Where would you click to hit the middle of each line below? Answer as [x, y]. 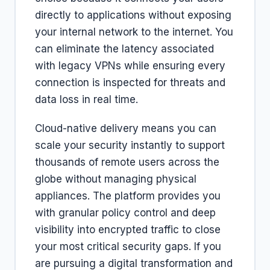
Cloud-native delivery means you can [126, 128]
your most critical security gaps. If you [128, 246]
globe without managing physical [116, 179]
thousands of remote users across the [127, 162]
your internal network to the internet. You [134, 32]
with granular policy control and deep [125, 213]
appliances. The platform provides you [128, 196]
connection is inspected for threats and [130, 83]
